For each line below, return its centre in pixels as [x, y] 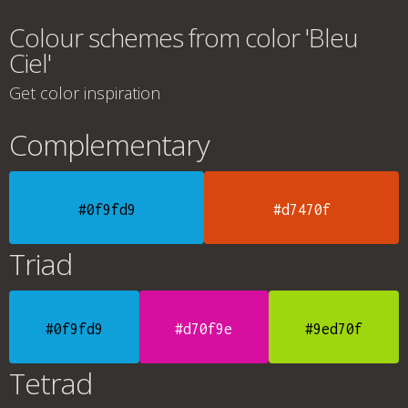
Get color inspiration [85, 93]
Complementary [109, 144]
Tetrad [51, 383]
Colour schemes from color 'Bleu [184, 37]
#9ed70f [334, 329]
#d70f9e [204, 329]
